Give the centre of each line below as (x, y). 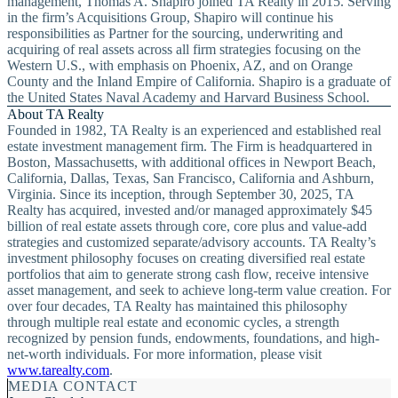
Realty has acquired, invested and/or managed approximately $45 (190, 210)
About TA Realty (56, 114)
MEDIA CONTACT (73, 386)
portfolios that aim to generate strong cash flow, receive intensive (188, 274)
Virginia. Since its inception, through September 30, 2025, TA (180, 194)
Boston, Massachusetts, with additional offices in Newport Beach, (191, 162)
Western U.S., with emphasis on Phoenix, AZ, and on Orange (180, 65)
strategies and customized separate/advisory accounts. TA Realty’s (191, 242)
